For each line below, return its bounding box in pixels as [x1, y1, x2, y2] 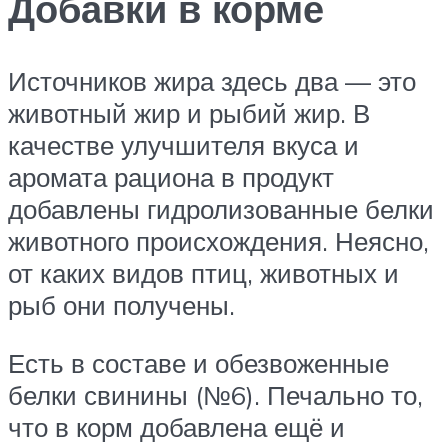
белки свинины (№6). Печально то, [8, 378, 423, 411]
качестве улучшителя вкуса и [8, 129, 359, 162]
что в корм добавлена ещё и [8, 410, 345, 443]
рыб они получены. [8, 289, 235, 322]
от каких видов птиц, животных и [8, 257, 399, 290]
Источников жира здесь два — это [8, 65, 416, 98]
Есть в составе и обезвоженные [8, 346, 389, 379]
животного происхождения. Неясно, [8, 225, 429, 258]
